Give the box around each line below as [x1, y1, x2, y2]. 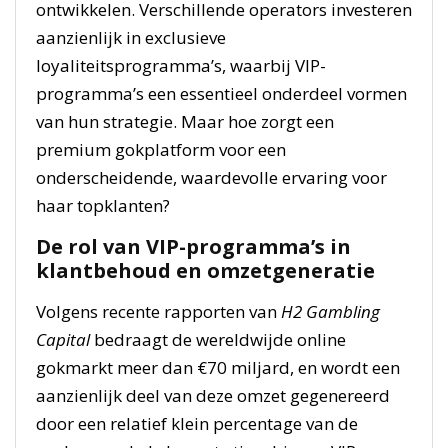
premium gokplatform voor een [36, 138, 286, 161]
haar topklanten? [36, 194, 170, 217]
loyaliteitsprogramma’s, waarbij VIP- [36, 54, 326, 77]
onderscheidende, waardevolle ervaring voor [36, 166, 387, 189]
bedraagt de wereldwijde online [90, 328, 346, 351]
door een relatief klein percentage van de [36, 412, 358, 435]
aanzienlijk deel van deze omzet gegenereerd [36, 384, 390, 407]
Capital [36, 328, 90, 351]
